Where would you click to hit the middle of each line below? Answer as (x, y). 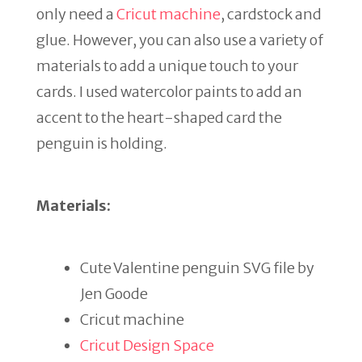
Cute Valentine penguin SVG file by (197, 268)
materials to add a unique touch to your (167, 66)
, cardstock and (271, 14)
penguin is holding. (102, 143)
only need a (76, 14)
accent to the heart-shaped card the (159, 118)
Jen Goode (114, 294)
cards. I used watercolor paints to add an (169, 92)
